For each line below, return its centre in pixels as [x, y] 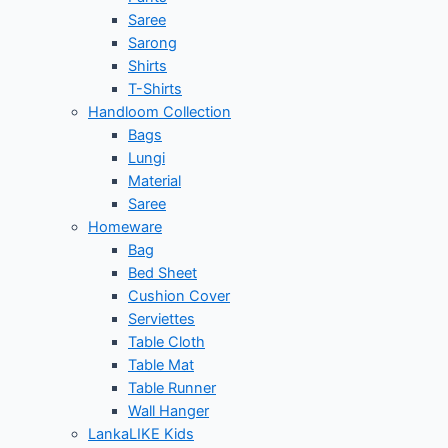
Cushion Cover [179, 296]
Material [154, 181]
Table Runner [172, 388]
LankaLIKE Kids [141, 434]
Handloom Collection [159, 112]
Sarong [152, 43]
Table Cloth [166, 342]
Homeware [125, 227]
